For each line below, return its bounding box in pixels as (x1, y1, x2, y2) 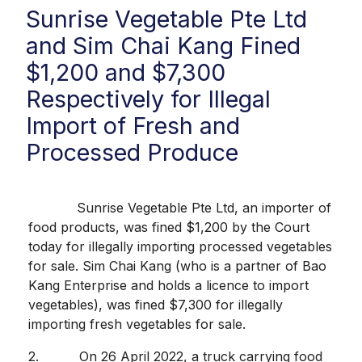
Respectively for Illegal (26, 85, 271, 114)
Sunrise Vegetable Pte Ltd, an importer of (28, 199, 331, 216)
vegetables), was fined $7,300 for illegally (28, 296, 283, 313)
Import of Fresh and (26, 112, 240, 141)
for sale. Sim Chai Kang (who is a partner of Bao (28, 257, 326, 274)
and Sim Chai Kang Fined (26, 32, 301, 61)
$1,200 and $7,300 (26, 58, 225, 87)
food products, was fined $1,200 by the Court (28, 218, 309, 235)
